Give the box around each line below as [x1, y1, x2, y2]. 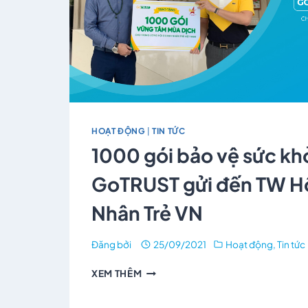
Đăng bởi [91, 239, 131, 251]
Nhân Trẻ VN [91, 201, 203, 225]
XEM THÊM [91, 267, 142, 280]
